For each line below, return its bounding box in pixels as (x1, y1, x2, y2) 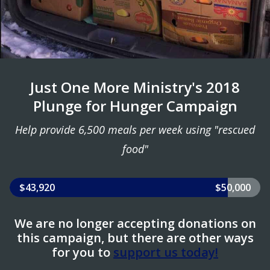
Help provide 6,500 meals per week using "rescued (15, 122, 255, 137)
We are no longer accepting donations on (14, 215, 256, 232)
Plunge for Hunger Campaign (33, 96, 237, 116)
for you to (52, 244, 113, 261)
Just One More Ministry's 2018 (30, 77, 240, 98)
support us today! (113, 244, 218, 261)
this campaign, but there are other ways (16, 230, 254, 246)
